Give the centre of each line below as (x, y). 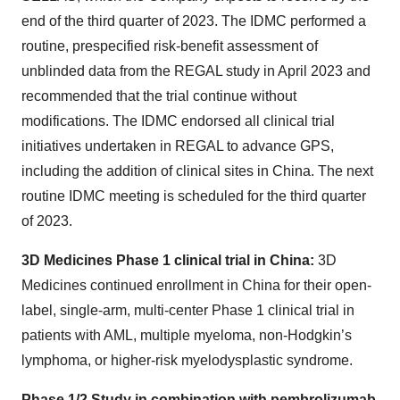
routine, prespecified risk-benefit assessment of (170, 46)
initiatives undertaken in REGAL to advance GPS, (178, 146)
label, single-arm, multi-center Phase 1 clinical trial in (188, 310)
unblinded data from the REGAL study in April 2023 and (196, 71)
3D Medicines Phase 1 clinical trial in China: (168, 260)
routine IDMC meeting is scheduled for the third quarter (194, 196)
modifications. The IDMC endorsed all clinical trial (178, 121)
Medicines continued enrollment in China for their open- (196, 285)
